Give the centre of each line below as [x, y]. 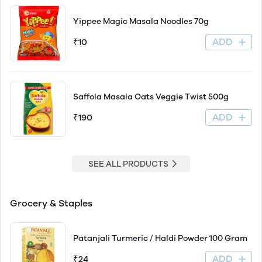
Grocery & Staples [52, 203]
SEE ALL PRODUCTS [128, 164]
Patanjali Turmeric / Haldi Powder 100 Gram [160, 238]
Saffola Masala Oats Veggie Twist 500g [151, 97]
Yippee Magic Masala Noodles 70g [141, 21]
